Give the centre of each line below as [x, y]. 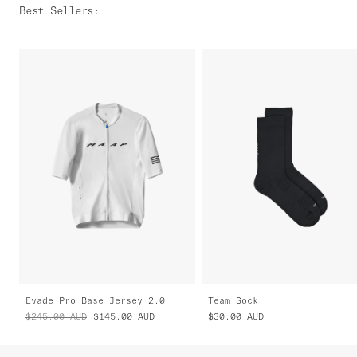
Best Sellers [56, 11]
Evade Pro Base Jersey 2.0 [95, 301]
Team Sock [233, 301]
